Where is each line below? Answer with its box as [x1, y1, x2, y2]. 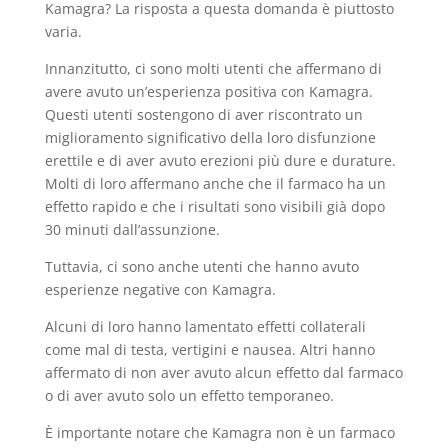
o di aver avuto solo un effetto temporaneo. [44, 386, 334, 406]
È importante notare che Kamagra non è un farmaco [44, 423, 395, 443]
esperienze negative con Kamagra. [44, 280, 276, 300]
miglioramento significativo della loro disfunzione [44, 128, 376, 148]
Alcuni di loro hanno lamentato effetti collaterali [44, 317, 366, 337]
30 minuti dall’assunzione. [44, 220, 220, 240]
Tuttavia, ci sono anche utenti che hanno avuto [44, 257, 359, 277]
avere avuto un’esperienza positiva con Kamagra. [44, 82, 373, 102]
